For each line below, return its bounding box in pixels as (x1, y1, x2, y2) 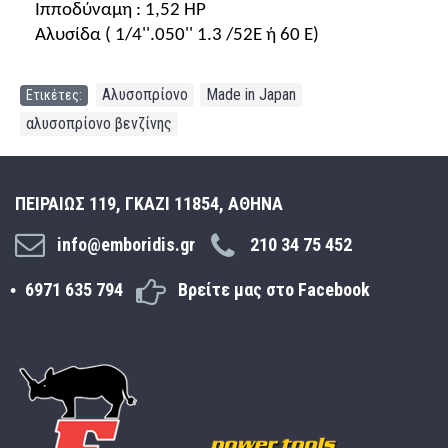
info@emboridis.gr (57, 234, 195, 255)
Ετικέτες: (26, 87, 82, 103)
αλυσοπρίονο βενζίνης (26, 114, 172, 133)
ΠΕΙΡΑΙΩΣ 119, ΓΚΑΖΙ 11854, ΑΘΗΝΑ (15, 193, 283, 214)
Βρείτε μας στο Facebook (178, 279, 370, 301)
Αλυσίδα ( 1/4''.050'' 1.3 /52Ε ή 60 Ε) (35, 26, 319, 45)
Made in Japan (206, 85, 296, 104)
